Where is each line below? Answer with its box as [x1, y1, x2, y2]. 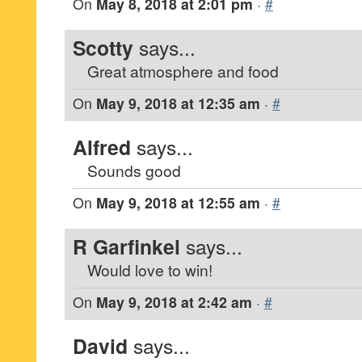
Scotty [73, 33, 133, 62]
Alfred [73, 133, 131, 162]
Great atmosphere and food [87, 60, 279, 82]
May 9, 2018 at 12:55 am [96, 192, 260, 213]
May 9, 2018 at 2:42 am [96, 292, 252, 312]
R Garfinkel [73, 232, 180, 261]
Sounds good [87, 159, 181, 181]
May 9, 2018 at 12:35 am [96, 93, 260, 113]
